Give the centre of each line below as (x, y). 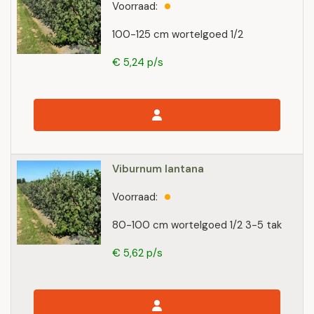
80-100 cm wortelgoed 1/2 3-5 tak (197, 225)
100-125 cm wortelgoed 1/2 (178, 34)
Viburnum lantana (158, 169)
